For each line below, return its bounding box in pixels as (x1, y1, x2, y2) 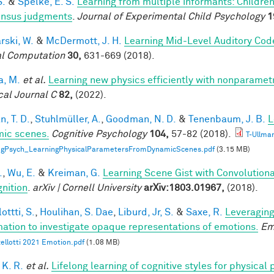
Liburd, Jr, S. (118, 207, 174, 217)
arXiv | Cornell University (32, 182, 141, 193)
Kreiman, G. (48, 168, 100, 178)
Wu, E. (7, 168, 35, 178)
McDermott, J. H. (46, 35, 122, 46)
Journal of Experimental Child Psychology (77, 11, 265, 21)
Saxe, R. (186, 207, 223, 217)
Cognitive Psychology (51, 128, 147, 139)
